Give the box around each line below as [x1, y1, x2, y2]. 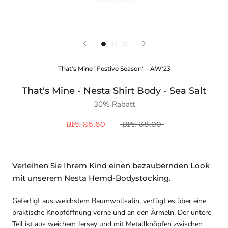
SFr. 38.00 [123, 120, 161, 129]
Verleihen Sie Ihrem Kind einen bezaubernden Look [12, 161, 210, 170]
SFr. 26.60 [67, 120, 105, 129]
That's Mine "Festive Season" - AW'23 [58, 65, 170, 72]
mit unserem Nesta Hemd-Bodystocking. [12, 173, 170, 183]
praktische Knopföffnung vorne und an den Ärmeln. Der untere [12, 208, 211, 217]
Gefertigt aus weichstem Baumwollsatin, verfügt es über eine [12, 196, 206, 206]
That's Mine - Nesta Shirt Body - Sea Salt [22, 85, 206, 96]
